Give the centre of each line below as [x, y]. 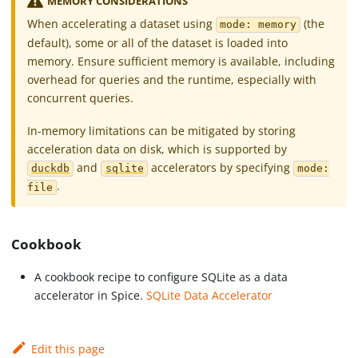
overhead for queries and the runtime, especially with [171, 79]
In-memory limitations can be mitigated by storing [161, 130]
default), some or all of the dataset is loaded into [157, 42]
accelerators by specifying [221, 167]
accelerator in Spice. [91, 296]
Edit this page [68, 348]
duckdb [51, 169]
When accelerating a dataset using [121, 24]
